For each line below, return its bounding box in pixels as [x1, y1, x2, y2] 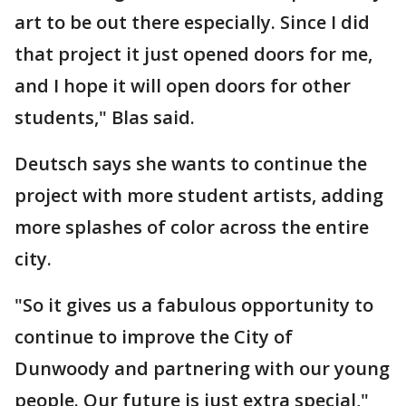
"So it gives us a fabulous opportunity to [14, 292, 373, 317]
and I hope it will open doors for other [14, 72, 351, 98]
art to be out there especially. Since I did [14, 9, 370, 34]
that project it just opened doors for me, [14, 41, 372, 66]
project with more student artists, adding [14, 182, 383, 208]
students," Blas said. [14, 104, 195, 130]
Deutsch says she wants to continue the [14, 150, 367, 176]
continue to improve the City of [14, 324, 293, 349]
